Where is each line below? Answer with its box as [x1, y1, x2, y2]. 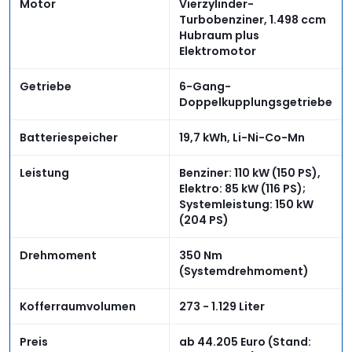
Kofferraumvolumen [20, 299, 136, 315]
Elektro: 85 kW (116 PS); [179, 181, 306, 197]
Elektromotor [179, 43, 256, 60]
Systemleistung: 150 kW [179, 196, 313, 213]
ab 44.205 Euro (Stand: [179, 334, 311, 350]
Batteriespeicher [20, 130, 118, 146]
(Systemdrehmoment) [179, 263, 309, 280]
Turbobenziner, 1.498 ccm [179, 12, 326, 28]
